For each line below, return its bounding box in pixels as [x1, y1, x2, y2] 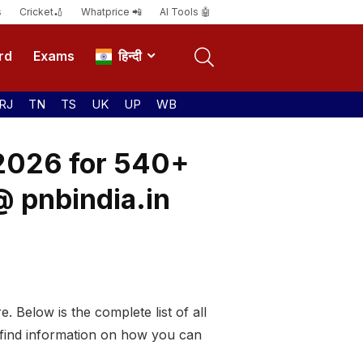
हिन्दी [112, 48, 142, 65]
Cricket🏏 [19, 6, 63, 18]
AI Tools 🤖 [160, 6, 211, 18]
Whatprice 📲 [81, 6, 142, 18]
